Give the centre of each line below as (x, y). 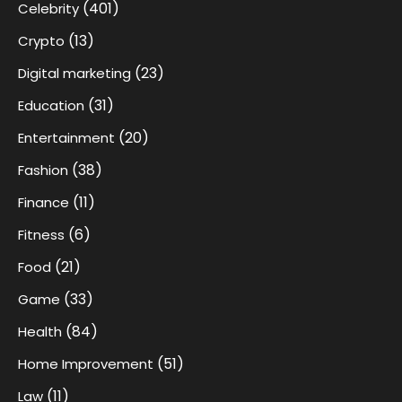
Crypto (41, 40)
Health (40, 331)
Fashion (43, 170)
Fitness (41, 234)
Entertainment (66, 137)
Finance (44, 202)
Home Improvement (86, 363)
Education (51, 105)
